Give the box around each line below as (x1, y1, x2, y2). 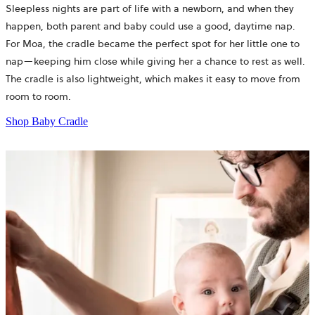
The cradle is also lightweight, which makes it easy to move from (6, 71, 300, 86)
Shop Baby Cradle (6, 115, 88, 127)
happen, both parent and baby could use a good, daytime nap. (6, 18, 295, 33)
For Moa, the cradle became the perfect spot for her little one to (6, 36, 300, 51)
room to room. (6, 89, 71, 103)
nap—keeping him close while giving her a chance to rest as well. (6, 53, 305, 68)
